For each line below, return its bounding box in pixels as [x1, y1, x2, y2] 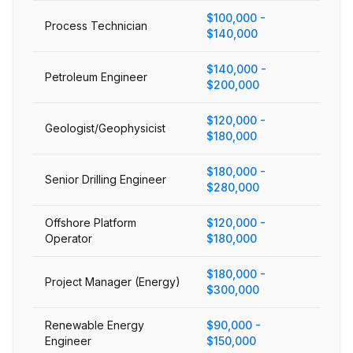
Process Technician [45, 19, 147, 32]
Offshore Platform [45, 216, 136, 229]
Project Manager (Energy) [45, 275, 180, 288]
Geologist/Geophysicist [45, 121, 165, 135]
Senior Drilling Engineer [45, 173, 166, 186]
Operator [45, 232, 92, 245]
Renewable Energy [45, 318, 144, 332]
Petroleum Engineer [45, 70, 147, 84]
